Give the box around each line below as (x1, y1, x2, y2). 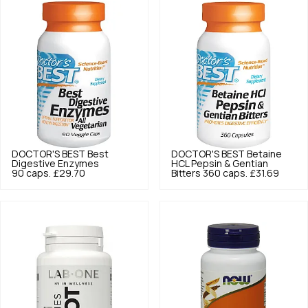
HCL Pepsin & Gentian (171, 158, 268, 168)
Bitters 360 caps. (171, 168, 247, 178)
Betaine (247, 148, 282, 159)
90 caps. (12, 168, 51, 178)
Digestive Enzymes (12, 158, 99, 168)
